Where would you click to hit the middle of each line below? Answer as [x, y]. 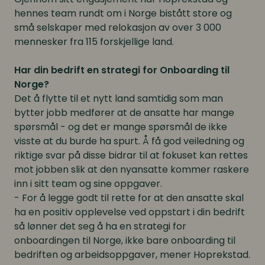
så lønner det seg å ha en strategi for [100, 226]
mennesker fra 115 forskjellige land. [94, 41]
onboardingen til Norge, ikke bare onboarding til [125, 240]
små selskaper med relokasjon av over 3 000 [118, 27]
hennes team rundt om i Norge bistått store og [123, 13]
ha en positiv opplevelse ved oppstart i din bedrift [130, 212]
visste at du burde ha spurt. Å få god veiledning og [129, 141]
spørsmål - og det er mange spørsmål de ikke [121, 127]
